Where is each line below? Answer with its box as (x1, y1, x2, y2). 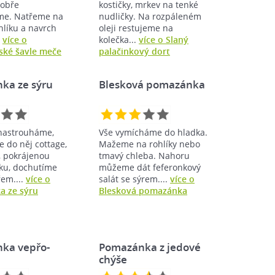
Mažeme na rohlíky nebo (99, 137, 200, 150)
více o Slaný (139, 33, 188, 45)
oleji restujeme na (99, 21, 173, 34)
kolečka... (99, 33, 139, 45)
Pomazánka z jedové (99, 239, 201, 254)
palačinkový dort (99, 45, 170, 57)
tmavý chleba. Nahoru (99, 149, 190, 161)
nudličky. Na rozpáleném (99, 10, 201, 22)
